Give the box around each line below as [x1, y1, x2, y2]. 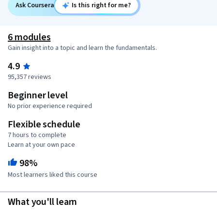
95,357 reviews [8, 72, 51, 82]
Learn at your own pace [8, 140, 75, 150]
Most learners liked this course [8, 170, 97, 180]
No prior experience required [8, 101, 92, 111]
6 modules [8, 31, 51, 44]
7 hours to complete [8, 130, 66, 140]
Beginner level [8, 89, 68, 102]
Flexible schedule [8, 118, 80, 131]
